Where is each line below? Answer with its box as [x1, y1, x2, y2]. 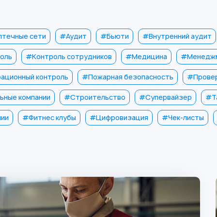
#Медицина [125, 52, 167, 61]
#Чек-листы [162, 113, 204, 122]
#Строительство [64, 93, 125, 102]
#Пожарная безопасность [82, 72, 173, 81]
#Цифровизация [90, 113, 148, 122]
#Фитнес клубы [22, 113, 76, 122]
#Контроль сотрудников [26, 52, 112, 61]
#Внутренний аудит [142, 31, 212, 41]
